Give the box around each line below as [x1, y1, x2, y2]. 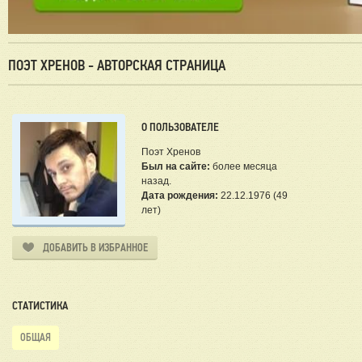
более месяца [210, 161, 277, 173]
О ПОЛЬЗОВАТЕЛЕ [141, 120, 219, 134]
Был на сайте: [141, 161, 210, 173]
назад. [141, 175, 171, 187]
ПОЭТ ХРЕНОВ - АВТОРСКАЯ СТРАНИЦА [8, 57, 225, 74]
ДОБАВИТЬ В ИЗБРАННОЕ [43, 242, 148, 255]
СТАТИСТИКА [12, 299, 68, 313]
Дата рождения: [141, 190, 221, 202]
